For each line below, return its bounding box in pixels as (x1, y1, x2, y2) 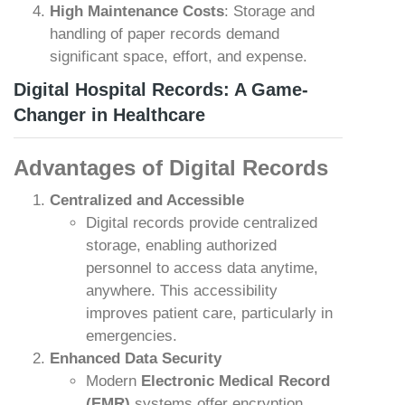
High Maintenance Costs (50, 3, 224, 20)
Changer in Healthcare (14, 105, 205, 125)
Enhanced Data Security (50, 350, 221, 367)
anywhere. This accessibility (86, 282, 278, 299)
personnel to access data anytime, (86, 259, 318, 277)
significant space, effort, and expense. (50, 48, 307, 65)
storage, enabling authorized (86, 237, 277, 254)
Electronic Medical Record (141, 372, 330, 390)
